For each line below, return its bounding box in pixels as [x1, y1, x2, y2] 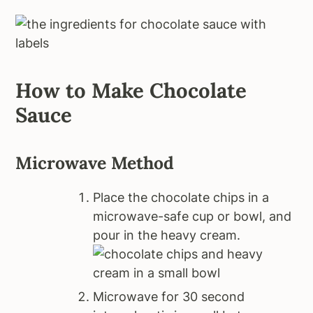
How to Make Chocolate [15, 77, 247, 103]
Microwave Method [15, 151, 175, 174]
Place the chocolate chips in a [93, 189, 270, 205]
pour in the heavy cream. [93, 227, 241, 242]
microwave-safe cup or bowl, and [93, 208, 292, 224]
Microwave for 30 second [93, 289, 245, 304]
